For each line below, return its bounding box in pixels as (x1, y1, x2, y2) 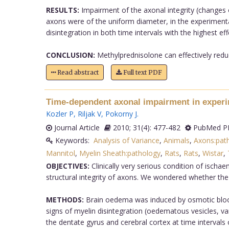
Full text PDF (121, 68, 162, 76)
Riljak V (77, 108, 101, 119)
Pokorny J (105, 108, 137, 119)
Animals (163, 135, 190, 145)
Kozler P (45, 108, 74, 119)
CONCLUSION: (45, 50, 95, 60)
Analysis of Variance (93, 135, 159, 145)
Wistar (202, 148, 223, 158)
